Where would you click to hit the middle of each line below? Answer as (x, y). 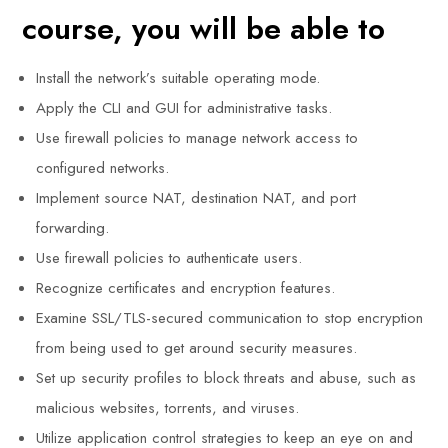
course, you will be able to (204, 28)
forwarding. (73, 228)
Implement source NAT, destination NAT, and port (196, 198)
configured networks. (103, 168)
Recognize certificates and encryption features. (186, 288)
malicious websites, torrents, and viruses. (168, 408)
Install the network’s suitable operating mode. (178, 78)
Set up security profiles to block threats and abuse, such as (226, 378)
